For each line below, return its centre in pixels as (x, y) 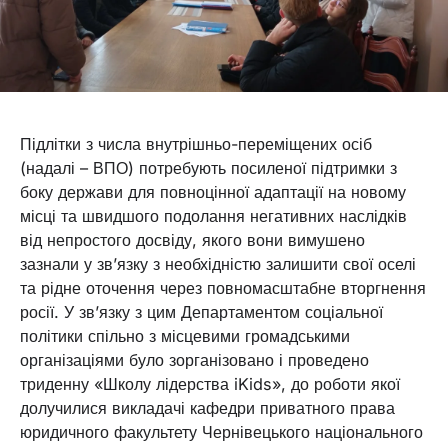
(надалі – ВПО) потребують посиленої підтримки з (208, 168)
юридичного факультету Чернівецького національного (221, 432)
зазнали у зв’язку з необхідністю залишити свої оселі (218, 264)
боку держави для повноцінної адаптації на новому (213, 192)
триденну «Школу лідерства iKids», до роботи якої (210, 384)
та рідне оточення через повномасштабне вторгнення (223, 288)
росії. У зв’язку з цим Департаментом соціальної (201, 312)
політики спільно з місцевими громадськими (185, 336)
